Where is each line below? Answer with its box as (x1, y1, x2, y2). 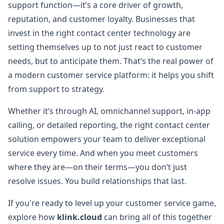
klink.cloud (57, 211, 102, 222)
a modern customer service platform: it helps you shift (8, 69, 214, 80)
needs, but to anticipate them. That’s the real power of (8, 55, 213, 66)
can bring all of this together (102, 211, 212, 222)
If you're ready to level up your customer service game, (8, 197, 216, 208)
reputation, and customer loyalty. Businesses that (8, 13, 195, 24)
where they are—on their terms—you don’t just (8, 161, 187, 172)
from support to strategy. (8, 83, 104, 94)
